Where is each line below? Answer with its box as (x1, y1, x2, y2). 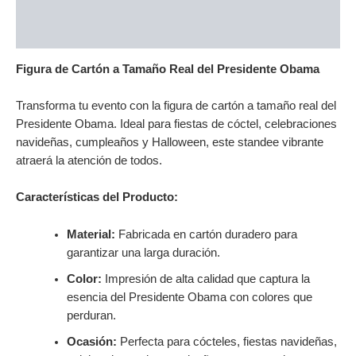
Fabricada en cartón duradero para (114, 227, 297, 241)
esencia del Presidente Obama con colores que (66, 290, 312, 304)
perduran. (66, 308, 116, 322)
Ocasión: (66, 335, 117, 348)
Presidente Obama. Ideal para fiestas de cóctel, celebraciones (16, 117, 337, 130)
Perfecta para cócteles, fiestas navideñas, (116, 335, 337, 348)
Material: (66, 227, 115, 241)
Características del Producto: (16, 191, 178, 204)
